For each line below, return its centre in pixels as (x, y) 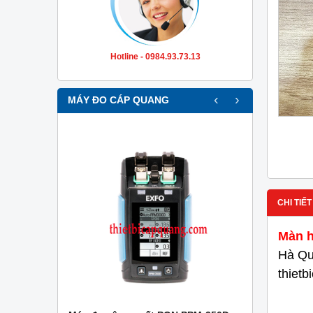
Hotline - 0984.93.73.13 (155, 56)
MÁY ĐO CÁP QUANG (118, 100)
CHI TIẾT (294, 203)
